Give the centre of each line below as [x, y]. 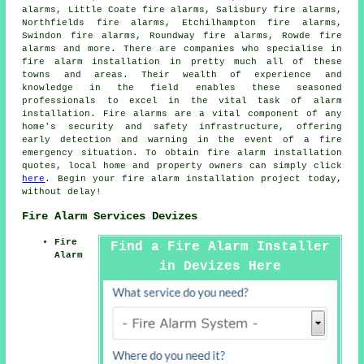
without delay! [62, 192]
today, [321, 179]
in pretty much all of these [251, 62]
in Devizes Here [220, 266]
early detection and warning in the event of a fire [182, 140]
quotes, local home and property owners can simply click [182, 166]
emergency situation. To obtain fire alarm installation [182, 153]
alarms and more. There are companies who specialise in [182, 49]
